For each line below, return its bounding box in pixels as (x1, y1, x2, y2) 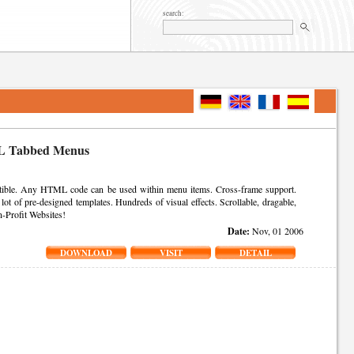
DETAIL (239, 247, 272, 259)
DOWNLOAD (60, 247, 112, 259)
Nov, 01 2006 (250, 224, 303, 237)
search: (163, 9, 184, 18)
